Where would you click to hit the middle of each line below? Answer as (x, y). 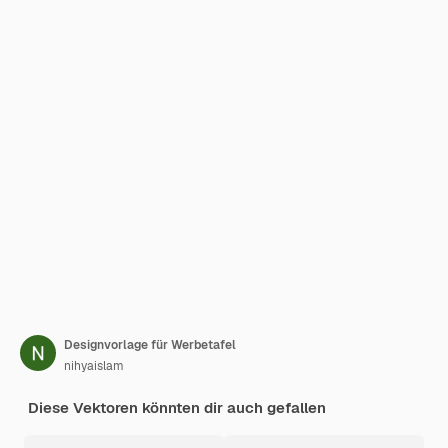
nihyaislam (94, 366)
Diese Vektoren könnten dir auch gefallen (177, 407)
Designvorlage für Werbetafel (150, 345)
